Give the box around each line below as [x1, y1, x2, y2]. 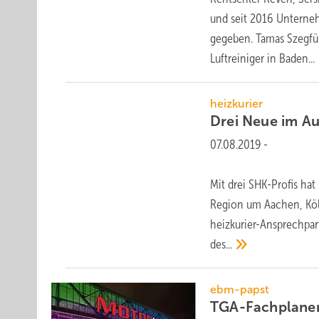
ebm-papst [210, 283, 270, 296]
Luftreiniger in [210, 51, 280, 66]
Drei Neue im [210, 113, 302, 129]
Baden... [279, 51, 315, 66]
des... [210, 237, 233, 251]
